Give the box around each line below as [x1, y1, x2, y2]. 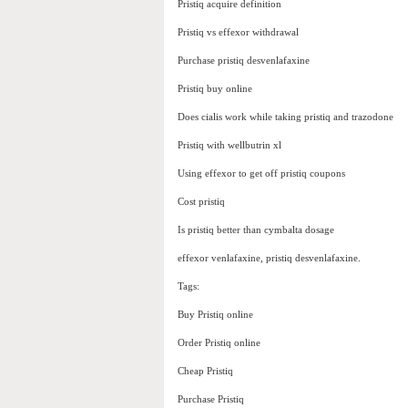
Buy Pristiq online [178, 309, 253, 321]
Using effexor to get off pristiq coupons [178, 168, 345, 179]
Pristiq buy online [178, 83, 252, 95]
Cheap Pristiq [178, 365, 233, 377]
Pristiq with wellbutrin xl [178, 139, 281, 151]
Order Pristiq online [178, 337, 260, 349]
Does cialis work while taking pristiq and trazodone [178, 111, 393, 123]
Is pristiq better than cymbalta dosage [178, 224, 334, 236]
